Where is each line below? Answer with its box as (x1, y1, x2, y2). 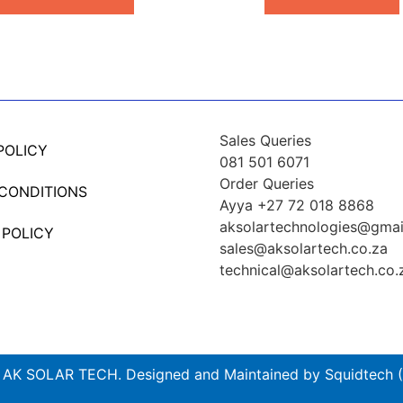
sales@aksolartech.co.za (219, 239, 388, 258)
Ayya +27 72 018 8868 (219, 196, 374, 215)
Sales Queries (219, 131, 311, 150)
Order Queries (219, 175, 314, 193)
